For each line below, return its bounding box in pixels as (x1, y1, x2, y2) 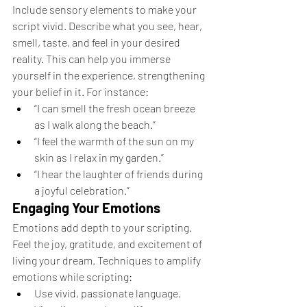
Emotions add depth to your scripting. (12, 221, 194, 234)
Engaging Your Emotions (12, 199, 160, 216)
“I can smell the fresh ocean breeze (34, 101, 197, 114)
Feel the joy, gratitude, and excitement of (12, 237, 204, 250)
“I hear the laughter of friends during (34, 167, 205, 180)
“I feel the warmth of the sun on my (34, 134, 196, 147)
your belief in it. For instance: (12, 85, 149, 98)
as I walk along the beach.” (34, 118, 156, 131)
